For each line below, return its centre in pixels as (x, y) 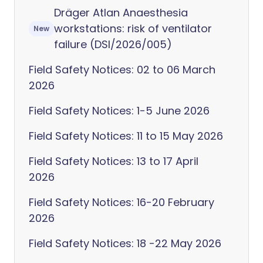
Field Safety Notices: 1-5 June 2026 (119, 111)
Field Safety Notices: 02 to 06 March (122, 70)
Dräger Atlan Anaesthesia (121, 13)
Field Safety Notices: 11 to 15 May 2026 (126, 136)
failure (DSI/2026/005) (113, 44)
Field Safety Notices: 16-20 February (122, 202)
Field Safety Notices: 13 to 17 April (114, 161)
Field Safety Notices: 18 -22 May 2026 (125, 243)
